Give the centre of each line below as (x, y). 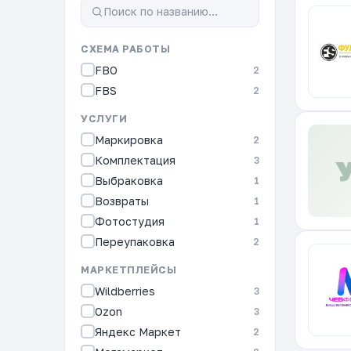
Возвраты (122, 201)
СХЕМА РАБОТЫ (125, 49)
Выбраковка (129, 180)
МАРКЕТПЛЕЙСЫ (128, 270)
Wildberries (125, 291)
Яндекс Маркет (138, 331)
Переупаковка (135, 241)
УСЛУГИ (104, 119)
